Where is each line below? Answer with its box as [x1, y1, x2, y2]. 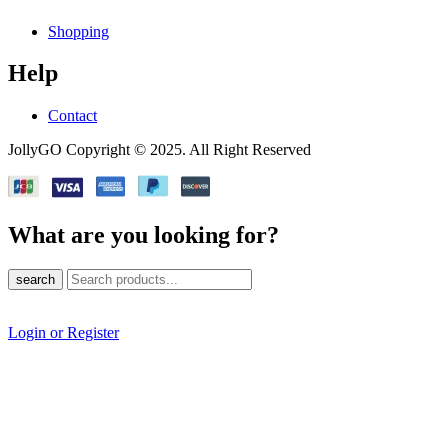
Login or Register [8, 324, 119, 342]
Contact [48, 107, 97, 125]
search [16, 272, 55, 288]
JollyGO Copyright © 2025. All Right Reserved [8, 141, 311, 159]
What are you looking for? [8, 222, 279, 249]
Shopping [48, 22, 109, 40]
